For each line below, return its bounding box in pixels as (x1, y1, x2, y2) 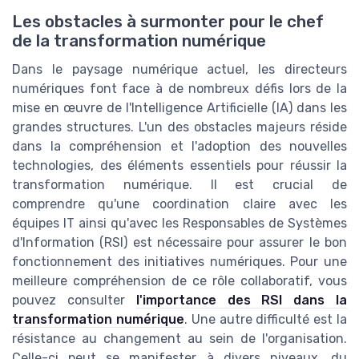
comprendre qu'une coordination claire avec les (12, 196, 347, 212)
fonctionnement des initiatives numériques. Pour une (12, 254, 347, 270)
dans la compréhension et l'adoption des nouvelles (12, 139, 347, 155)
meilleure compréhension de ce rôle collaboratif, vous (12, 273, 347, 289)
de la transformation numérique (12, 31, 266, 51)
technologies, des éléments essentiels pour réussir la (12, 158, 347, 174)
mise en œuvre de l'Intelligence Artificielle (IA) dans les (12, 100, 347, 116)
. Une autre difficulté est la (184, 312, 348, 328)
